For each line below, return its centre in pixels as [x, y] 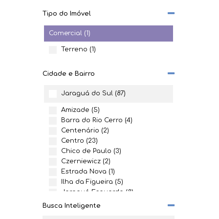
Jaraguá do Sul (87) [93, 93]
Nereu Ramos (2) [88, 213]
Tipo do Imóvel [67, 14]
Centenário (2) [85, 131]
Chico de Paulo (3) [91, 151]
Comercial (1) [70, 33]
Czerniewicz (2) [86, 162]
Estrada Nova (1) [88, 172]
